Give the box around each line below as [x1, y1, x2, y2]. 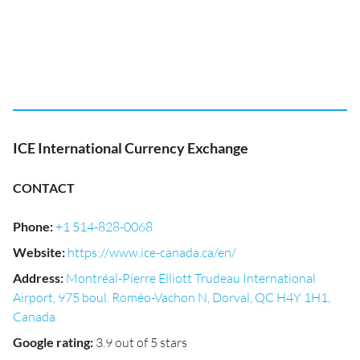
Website [13, 244, 62, 260]
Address [13, 270, 60, 285]
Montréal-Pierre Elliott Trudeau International [66, 270, 316, 286]
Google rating [13, 334, 90, 350]
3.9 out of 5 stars [96, 334, 187, 350]
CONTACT [13, 180, 75, 195]
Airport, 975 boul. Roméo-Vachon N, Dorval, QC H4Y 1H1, [13, 289, 330, 305]
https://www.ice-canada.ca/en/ [67, 244, 236, 260]
